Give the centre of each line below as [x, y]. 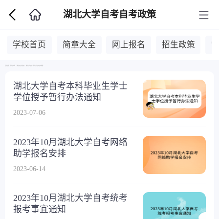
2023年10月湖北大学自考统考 [71, 198]
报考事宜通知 [40, 209]
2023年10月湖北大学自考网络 [71, 142]
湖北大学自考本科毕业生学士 [71, 86]
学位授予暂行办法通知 [57, 98]
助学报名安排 [40, 153]
